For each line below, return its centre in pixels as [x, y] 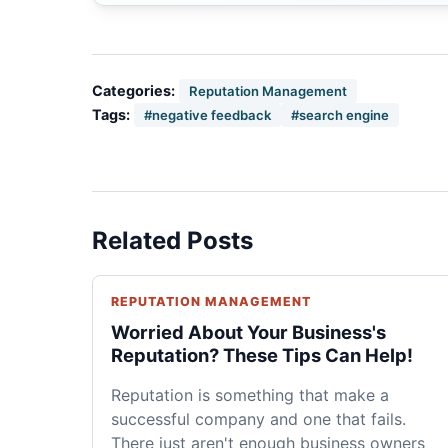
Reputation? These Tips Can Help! [262, 354]
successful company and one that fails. [258, 418]
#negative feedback [207, 114]
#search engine [340, 114]
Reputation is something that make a [250, 394]
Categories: [133, 91]
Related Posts [172, 240]
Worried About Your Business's [248, 331]
